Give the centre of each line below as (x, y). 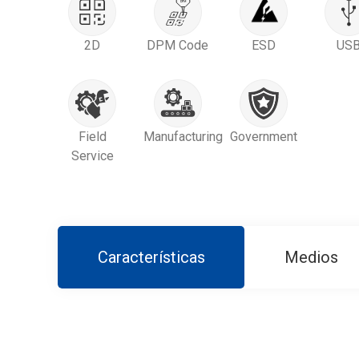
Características (151, 257)
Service (92, 156)
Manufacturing (183, 137)
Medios (311, 257)
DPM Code (178, 45)
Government (263, 137)
